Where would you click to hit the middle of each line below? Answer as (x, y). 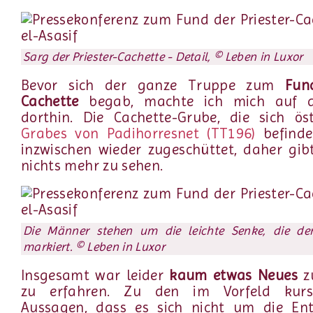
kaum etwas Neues (233, 275)
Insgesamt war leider (95, 275)
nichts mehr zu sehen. (92, 165)
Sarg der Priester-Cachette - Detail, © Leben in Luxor (163, 57)
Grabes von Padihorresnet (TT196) (138, 133)
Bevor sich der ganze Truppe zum (153, 85)
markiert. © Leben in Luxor (94, 247)
